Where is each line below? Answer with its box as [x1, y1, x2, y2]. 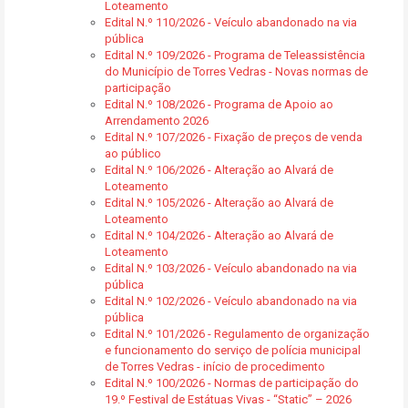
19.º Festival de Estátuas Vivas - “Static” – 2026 [105, 393, 352, 406]
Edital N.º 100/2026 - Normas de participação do [105, 376, 359, 390]
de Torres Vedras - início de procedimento [105, 360, 325, 373]
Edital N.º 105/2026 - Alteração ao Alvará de [105, 196, 333, 209]
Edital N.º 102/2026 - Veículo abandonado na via [105, 294, 357, 308]
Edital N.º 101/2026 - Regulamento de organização [105, 327, 370, 341]
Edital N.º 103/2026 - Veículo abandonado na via [105, 261, 357, 275]
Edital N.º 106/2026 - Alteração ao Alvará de [105, 163, 333, 177]
